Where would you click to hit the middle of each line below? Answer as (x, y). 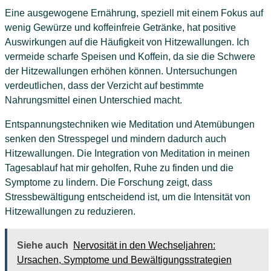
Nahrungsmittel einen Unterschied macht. (93, 100)
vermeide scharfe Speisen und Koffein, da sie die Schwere (130, 57)
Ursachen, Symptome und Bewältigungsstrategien (124, 260)
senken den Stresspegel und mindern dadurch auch (116, 139)
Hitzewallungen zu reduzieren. (70, 212)
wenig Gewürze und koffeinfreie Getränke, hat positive (120, 28)
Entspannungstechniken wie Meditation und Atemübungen (130, 125)
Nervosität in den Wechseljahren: (144, 246)
